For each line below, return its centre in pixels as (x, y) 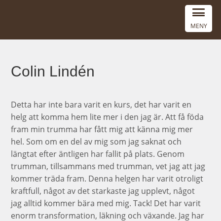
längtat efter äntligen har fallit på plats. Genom (98, 154)
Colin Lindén (53, 71)
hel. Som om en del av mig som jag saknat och (96, 142)
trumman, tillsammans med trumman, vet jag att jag (108, 166)
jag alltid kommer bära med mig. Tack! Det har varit (106, 203)
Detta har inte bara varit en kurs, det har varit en (101, 105)
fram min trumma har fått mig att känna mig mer (102, 129)
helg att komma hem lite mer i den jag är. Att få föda (108, 117)
